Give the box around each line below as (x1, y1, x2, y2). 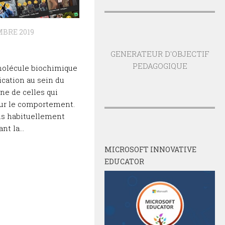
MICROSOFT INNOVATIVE (104, 145, 196, 155)
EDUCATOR (104, 157, 144, 167)
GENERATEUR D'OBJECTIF (110, 49, 209, 59)
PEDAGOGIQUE (132, 61, 187, 71)
